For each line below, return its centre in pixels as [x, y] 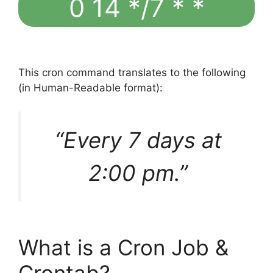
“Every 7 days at [138, 140]
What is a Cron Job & [123, 247]
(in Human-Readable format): [90, 88]
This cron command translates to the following [132, 73]
